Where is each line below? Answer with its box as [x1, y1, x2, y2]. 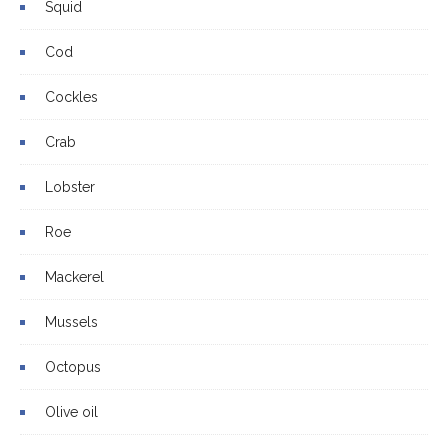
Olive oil [45, 404, 98, 420]
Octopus [45, 359, 101, 375]
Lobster [45, 179, 95, 195]
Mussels [45, 314, 98, 330]
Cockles [45, 89, 98, 105]
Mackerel [45, 269, 104, 285]
